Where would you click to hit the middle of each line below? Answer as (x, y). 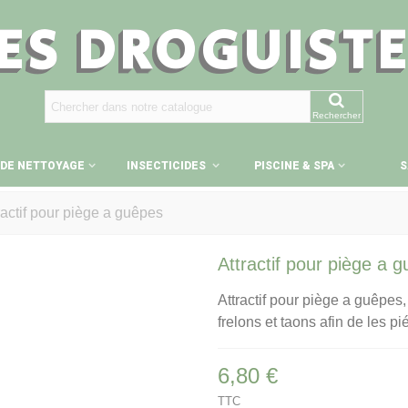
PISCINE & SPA (294, 166)
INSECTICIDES (168, 166)
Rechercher (337, 115)
